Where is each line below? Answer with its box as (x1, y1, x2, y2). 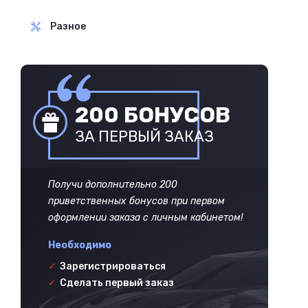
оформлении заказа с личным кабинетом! (48, 212, 243, 223)
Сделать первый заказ (58, 277, 174, 289)
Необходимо (48, 239, 111, 251)
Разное (50, 21, 86, 32)
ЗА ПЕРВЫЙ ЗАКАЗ (75, 127, 214, 146)
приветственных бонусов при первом (48, 195, 225, 207)
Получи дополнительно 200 (48, 179, 177, 190)
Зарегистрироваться (58, 261, 166, 272)
